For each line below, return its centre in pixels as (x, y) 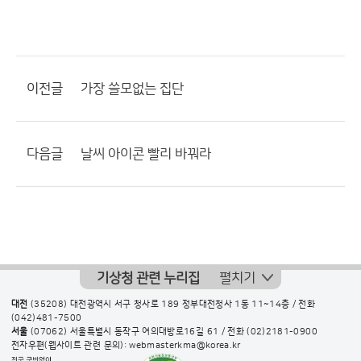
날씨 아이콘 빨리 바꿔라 (146, 154)
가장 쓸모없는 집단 (132, 89)
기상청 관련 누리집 (148, 278)
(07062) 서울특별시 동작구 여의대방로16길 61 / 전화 (137, 332)
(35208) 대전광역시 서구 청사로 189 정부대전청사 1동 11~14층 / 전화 (172, 305)
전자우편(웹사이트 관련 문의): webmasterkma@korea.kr (126, 346)
